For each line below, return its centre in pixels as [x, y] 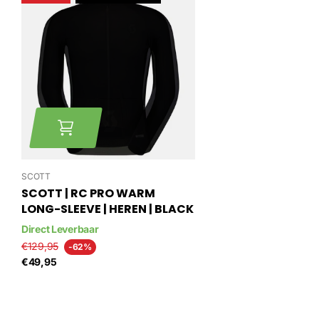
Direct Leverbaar [60, 229]
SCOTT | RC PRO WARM [88, 193]
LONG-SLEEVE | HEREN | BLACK [108, 209]
